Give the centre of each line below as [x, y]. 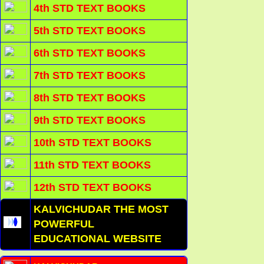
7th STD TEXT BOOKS [90, 76]
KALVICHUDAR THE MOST [101, 209]
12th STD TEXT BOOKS [93, 188]
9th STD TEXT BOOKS [90, 121]
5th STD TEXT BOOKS [90, 31]
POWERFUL [64, 224]
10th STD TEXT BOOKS [93, 143]
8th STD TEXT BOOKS [90, 98]
